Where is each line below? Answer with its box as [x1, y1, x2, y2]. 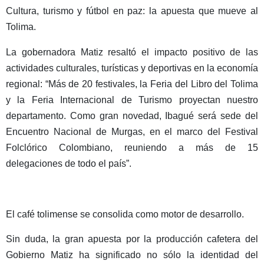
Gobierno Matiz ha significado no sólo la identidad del [6, 250, 258, 260]
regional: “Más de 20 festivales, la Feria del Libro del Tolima [6, 78, 258, 89]
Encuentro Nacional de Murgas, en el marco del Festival [6, 126, 258, 137]
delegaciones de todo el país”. [6, 158, 131, 169]
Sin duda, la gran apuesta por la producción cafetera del [6, 234, 258, 245]
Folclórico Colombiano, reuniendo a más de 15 [6, 142, 258, 153]
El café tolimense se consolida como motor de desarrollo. [6, 209, 244, 219]
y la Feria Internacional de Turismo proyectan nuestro [6, 94, 258, 105]
